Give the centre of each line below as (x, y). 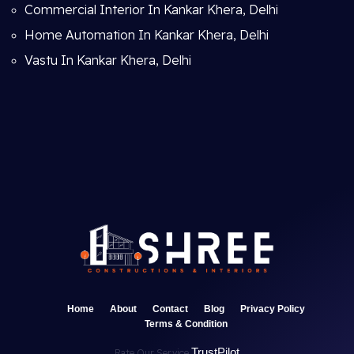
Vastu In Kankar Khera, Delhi (108, 60)
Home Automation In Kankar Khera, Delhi (147, 35)
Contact (170, 309)
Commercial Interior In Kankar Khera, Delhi (151, 9)
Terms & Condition (186, 324)
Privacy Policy (272, 309)
